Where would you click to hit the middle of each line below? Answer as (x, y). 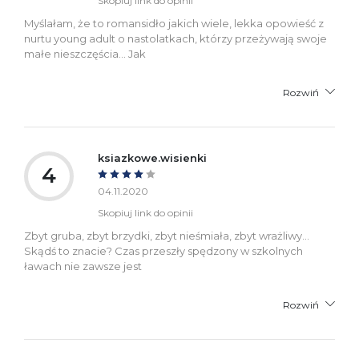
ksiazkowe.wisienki (152, 157)
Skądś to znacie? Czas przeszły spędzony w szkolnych (163, 250)
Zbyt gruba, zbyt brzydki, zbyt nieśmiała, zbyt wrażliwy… (167, 235)
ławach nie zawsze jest (83, 266)
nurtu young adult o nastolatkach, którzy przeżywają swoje (175, 38)
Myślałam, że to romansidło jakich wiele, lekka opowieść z (174, 23)
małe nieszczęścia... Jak (85, 53)
